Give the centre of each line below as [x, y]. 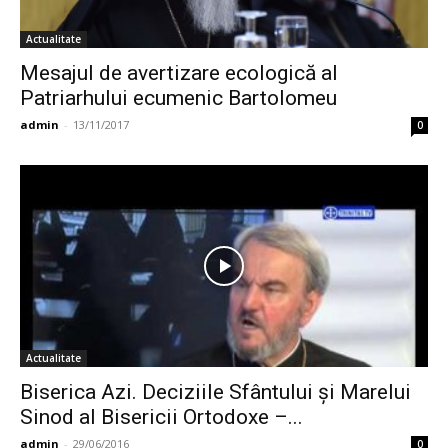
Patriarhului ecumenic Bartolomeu [178, 98]
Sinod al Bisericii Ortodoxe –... [161, 416]
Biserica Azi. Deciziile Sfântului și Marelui [215, 391]
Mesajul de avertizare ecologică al [179, 73]
